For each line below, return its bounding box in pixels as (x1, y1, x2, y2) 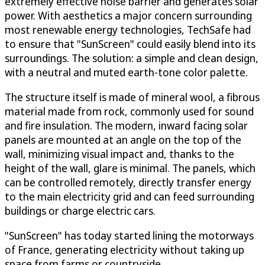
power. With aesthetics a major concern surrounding (5, 8, 252, 23)
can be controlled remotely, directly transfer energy (5, 175, 251, 190)
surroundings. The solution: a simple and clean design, (5, 51, 258, 66)
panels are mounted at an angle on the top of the (5, 132, 241, 147)
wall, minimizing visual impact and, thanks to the (5, 147, 234, 161)
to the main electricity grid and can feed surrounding (5, 189, 254, 204)
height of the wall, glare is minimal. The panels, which (5, 161, 256, 176)
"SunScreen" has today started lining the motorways (5, 228, 254, 243)
